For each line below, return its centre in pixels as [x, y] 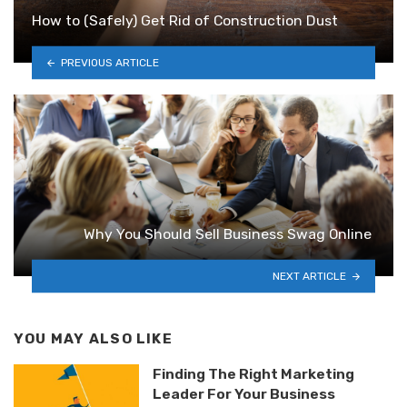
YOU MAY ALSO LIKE [93, 338]
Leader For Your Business [243, 394]
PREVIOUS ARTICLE [109, 62]
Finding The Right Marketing [253, 374]
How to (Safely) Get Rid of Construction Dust [185, 20]
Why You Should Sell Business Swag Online [229, 233]
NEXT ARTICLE [310, 276]
